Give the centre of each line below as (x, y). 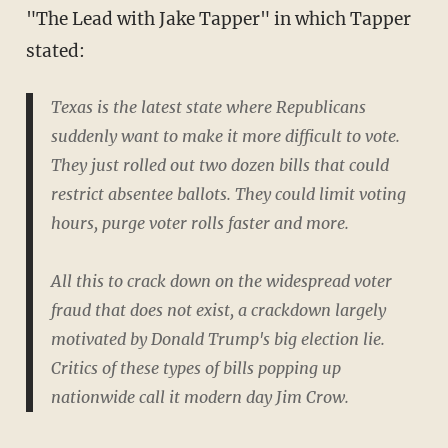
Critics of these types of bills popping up (195, 368)
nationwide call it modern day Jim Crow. (199, 397)
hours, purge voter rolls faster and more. (199, 223)
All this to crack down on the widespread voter (221, 281)
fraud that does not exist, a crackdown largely (218, 310)
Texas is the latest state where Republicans (208, 107)
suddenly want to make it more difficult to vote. (225, 136)
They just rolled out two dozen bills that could (219, 165)
